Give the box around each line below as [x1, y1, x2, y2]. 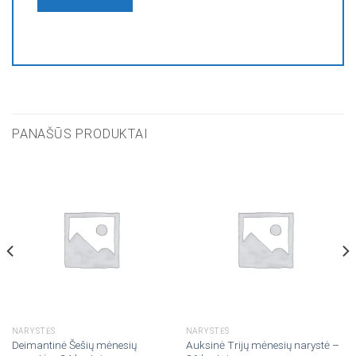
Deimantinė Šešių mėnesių [11, 338, 137, 351]
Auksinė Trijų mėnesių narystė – [185, 338, 339, 351]
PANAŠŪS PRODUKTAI [12, 126, 149, 141]
